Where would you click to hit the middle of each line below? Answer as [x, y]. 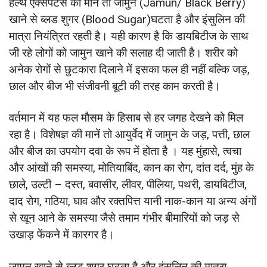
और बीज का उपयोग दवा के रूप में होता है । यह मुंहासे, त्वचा [125, 151]
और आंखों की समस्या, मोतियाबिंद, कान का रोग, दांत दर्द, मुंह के [131, 168]
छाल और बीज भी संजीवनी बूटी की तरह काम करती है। [115, 86]
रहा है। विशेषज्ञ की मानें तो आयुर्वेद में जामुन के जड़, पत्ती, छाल [129, 135]
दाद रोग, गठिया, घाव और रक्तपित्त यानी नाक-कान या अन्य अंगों [133, 201]
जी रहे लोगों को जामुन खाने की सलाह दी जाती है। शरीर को [123, 52]
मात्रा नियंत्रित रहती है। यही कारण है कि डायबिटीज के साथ [129, 36]
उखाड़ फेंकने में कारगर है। [62, 235]
